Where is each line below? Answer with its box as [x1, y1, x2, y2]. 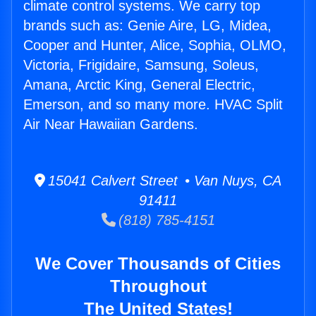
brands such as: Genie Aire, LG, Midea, [23, 18, 272, 34]
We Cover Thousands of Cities [35, 254, 281, 274]
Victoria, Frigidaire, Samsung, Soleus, [23, 57, 259, 73]
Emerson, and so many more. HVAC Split [23, 97, 283, 113]
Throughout [109, 276, 207, 296]
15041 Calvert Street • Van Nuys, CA [45, 173, 281, 189]
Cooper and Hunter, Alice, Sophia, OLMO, [23, 37, 286, 54]
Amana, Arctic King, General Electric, [23, 77, 255, 93]
